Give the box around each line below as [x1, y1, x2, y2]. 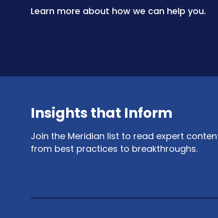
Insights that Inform [31, 104, 173, 123]
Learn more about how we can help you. [31, 5, 206, 17]
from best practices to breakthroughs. [31, 143, 198, 155]
